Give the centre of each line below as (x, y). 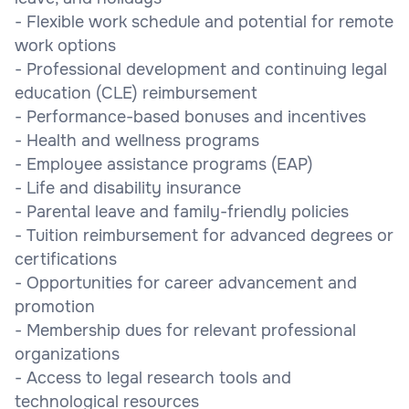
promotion (55, 306)
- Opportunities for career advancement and (186, 283)
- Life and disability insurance (128, 188)
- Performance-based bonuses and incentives (190, 116)
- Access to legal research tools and (153, 378)
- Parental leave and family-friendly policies (182, 211)
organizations (67, 354)
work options (65, 45)
